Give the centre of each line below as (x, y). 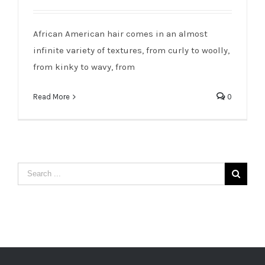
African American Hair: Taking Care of (134, 17)
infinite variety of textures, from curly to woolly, (131, 50)
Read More (51, 96)
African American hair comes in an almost (120, 33)
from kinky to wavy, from (84, 67)
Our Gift (134, 32)
